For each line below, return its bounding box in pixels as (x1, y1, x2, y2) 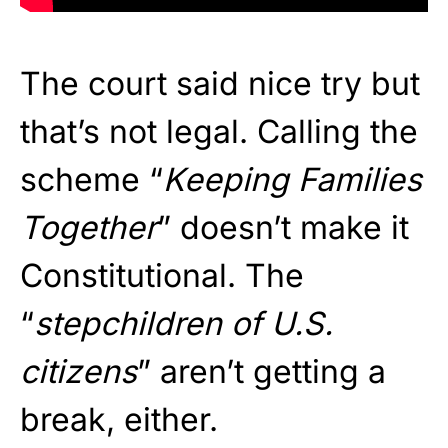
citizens (20, 351, 137, 391)
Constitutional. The (20, 255, 304, 295)
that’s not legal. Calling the (20, 111, 418, 151)
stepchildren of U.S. (34, 303, 333, 343)
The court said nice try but (20, 63, 420, 103)
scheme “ (20, 159, 163, 199)
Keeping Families (163, 159, 422, 199)
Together (20, 207, 157, 247)
